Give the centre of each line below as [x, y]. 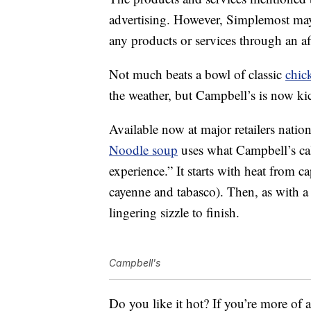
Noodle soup [143, 150]
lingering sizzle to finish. [174, 212]
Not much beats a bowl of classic [197, 74]
